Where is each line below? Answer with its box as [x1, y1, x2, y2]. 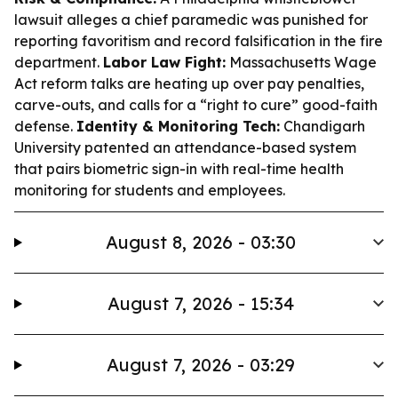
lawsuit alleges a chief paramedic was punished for [14, 11, 368, 28]
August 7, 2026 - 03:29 [107, 354, 296, 376]
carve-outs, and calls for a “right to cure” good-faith [14, 96, 378, 114]
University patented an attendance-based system [14, 139, 356, 156]
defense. [14, 117, 76, 135]
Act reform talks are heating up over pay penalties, [14, 75, 364, 92]
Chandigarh [280, 117, 365, 135]
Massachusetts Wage [226, 53, 377, 71]
